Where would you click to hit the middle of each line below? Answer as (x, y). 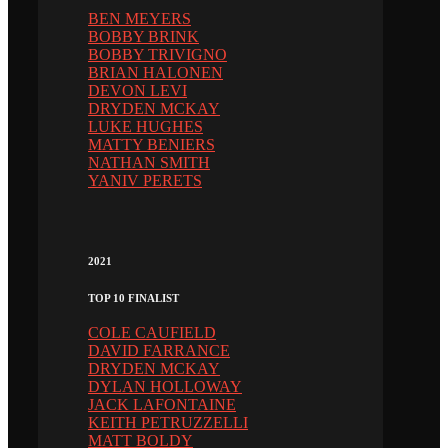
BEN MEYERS (139, 19)
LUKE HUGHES (145, 127)
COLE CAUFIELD (152, 333)
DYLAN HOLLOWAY (165, 387)
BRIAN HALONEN (155, 73)
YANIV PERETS (145, 181)
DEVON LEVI (137, 91)
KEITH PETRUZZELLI (168, 423)
